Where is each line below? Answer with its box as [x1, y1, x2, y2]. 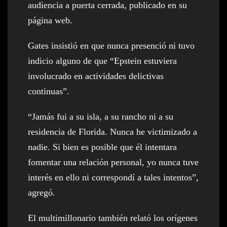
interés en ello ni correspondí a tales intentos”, [28, 172, 199, 182]
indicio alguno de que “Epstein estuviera [28, 55, 177, 66]
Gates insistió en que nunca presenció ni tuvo [28, 40, 195, 51]
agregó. [28, 187, 55, 198]
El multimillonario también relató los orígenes [28, 212, 198, 223]
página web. [28, 15, 72, 25]
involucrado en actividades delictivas [28, 70, 164, 81]
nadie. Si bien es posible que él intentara [28, 141, 177, 152]
